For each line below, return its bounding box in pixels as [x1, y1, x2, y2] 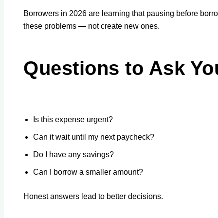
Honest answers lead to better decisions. [23, 192, 163, 200]
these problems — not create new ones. [23, 21, 160, 30]
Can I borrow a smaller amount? [33, 167, 143, 176]
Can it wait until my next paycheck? [33, 132, 154, 141]
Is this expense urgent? [33, 115, 113, 124]
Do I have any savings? [33, 150, 114, 159]
